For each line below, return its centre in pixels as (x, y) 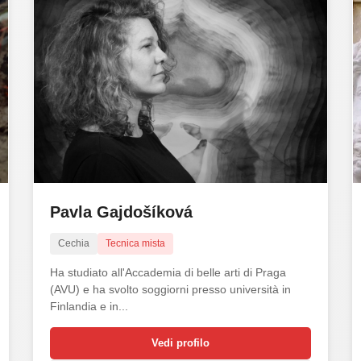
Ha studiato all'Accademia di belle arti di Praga (168, 272)
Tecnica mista (135, 243)
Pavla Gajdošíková (121, 212)
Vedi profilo (180, 342)
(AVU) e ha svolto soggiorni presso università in (170, 289)
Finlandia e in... (89, 306)
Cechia (73, 243)
